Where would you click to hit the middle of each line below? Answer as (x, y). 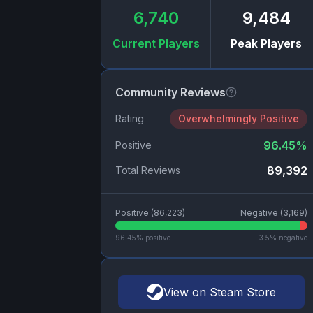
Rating (130, 119)
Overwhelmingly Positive (238, 119)
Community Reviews (170, 93)
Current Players (156, 44)
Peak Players (267, 44)
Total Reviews (148, 170)
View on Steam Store (219, 292)
